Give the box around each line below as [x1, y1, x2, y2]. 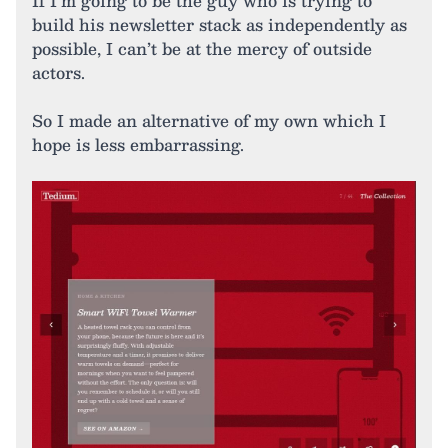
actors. [32, 59, 85, 87]
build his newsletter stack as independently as [32, 11, 407, 39]
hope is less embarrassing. [32, 131, 244, 159]
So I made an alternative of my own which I [32, 107, 386, 135]
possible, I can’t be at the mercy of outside [32, 35, 372, 63]
